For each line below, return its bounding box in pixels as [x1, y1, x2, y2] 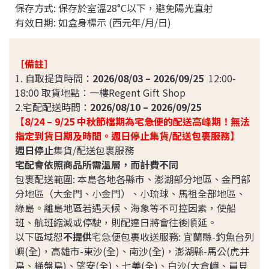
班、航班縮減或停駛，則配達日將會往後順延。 [15, 215, 217, 229]
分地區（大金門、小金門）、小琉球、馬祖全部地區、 [15, 186, 246, 201]
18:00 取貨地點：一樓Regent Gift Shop [15, 85, 186, 100]
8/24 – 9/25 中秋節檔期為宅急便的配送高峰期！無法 [25, 114, 250, 128]
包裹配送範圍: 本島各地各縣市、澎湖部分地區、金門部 [15, 172, 250, 186]
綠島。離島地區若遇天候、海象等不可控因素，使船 [15, 201, 236, 215]
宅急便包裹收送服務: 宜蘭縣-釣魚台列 [92, 229, 254, 244]
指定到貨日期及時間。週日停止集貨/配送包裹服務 [15, 128, 230, 143]
